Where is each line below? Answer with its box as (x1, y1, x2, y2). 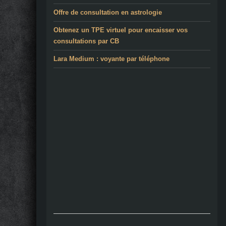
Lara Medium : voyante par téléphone (53, 55, 169, 63)
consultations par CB (53, 37, 119, 45)
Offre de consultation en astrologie (53, 9, 162, 17)
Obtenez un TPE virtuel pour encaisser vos (53, 26, 188, 34)
